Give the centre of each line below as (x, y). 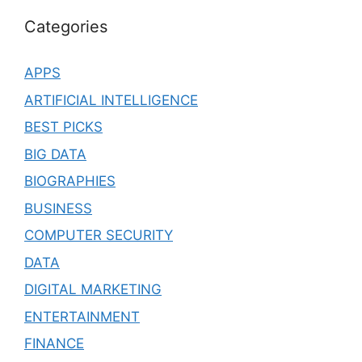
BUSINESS (58, 208)
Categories (66, 27)
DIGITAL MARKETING (93, 290)
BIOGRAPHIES (70, 181)
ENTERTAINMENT (82, 316)
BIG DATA (55, 154)
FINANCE (54, 344)
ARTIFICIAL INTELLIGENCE (111, 100)
